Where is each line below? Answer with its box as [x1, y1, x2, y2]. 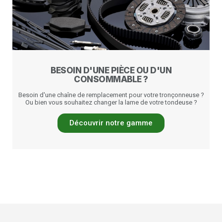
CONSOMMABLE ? [74, 74, 148, 84]
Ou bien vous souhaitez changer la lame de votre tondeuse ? [25, 99, 197, 106]
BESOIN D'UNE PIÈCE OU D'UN [51, 65, 171, 75]
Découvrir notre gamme [69, 118, 153, 127]
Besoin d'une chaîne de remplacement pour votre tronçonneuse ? [18, 91, 204, 99]
